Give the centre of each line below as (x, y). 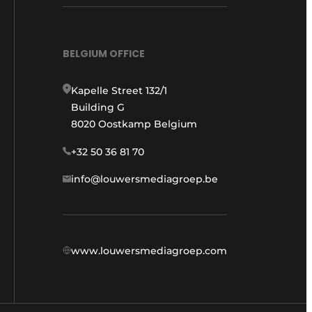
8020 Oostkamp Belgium (134, 124)
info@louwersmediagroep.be (145, 179)
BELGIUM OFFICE (104, 54)
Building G (98, 108)
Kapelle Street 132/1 (119, 91)
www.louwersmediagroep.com (149, 251)
